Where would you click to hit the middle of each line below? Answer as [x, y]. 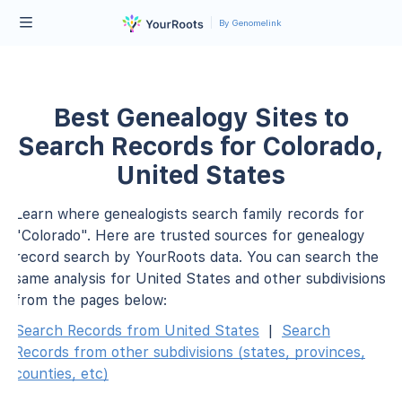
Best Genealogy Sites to [201, 117]
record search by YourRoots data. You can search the [197, 257]
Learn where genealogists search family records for [189, 214]
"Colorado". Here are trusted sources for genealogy [190, 235]
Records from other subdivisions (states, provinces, [190, 352]
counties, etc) [61, 373]
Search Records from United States [137, 330]
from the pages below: [91, 300]
